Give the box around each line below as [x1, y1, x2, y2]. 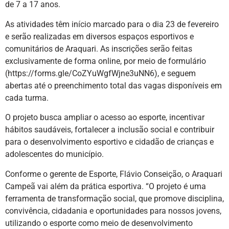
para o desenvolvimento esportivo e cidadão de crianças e [5, 137, 214, 147]
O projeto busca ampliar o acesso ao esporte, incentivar [5, 112, 204, 123]
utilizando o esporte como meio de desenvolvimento [5, 218, 193, 228]
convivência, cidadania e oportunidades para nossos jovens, [5, 205, 221, 216]
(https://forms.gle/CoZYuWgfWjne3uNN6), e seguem [5, 68, 196, 78]
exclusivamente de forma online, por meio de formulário [5, 56, 206, 66]
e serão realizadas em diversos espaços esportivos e [5, 31, 194, 41]
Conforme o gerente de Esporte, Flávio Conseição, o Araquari [5, 169, 222, 179]
